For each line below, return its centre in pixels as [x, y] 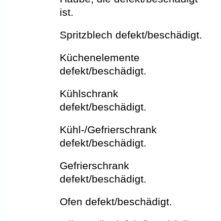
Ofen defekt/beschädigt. [116, 201]
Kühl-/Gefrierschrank [109, 129]
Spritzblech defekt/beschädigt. [131, 35]
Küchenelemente [100, 57]
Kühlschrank [89, 93]
